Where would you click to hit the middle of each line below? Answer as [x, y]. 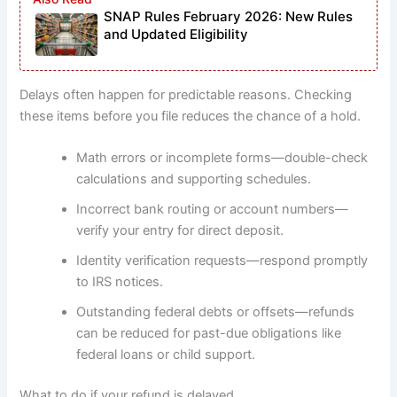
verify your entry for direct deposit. [180, 231]
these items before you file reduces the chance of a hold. [191, 116]
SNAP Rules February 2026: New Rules [229, 16]
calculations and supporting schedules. [194, 179]
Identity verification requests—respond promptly [222, 261]
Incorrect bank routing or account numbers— [213, 210]
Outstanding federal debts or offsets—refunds [216, 312]
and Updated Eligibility [176, 34]
